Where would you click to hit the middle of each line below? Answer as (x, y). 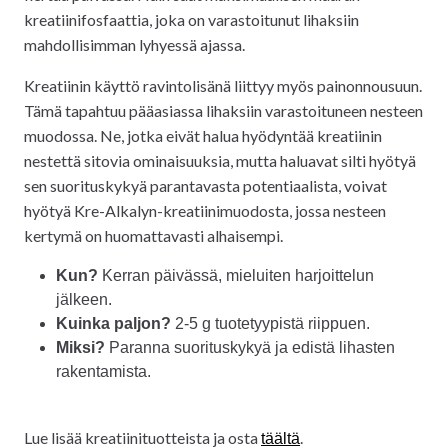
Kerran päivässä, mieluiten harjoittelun (236, 275)
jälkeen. (84, 299)
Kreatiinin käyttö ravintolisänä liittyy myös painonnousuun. (223, 85)
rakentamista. (103, 371)
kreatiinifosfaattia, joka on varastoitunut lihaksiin (191, 19)
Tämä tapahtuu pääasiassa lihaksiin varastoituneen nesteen (223, 110)
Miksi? (80, 347)
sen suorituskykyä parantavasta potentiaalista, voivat (205, 185)
